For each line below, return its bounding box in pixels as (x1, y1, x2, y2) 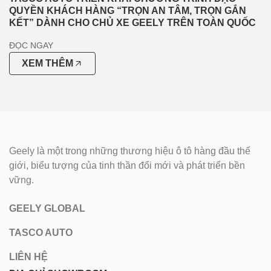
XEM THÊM (22, 58, 73, 69)
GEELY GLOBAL (9, 203, 85, 214)
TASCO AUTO (9, 227, 73, 238)
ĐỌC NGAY (9, 41, 53, 51)
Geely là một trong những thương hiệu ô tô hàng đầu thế (9, 146, 250, 157)
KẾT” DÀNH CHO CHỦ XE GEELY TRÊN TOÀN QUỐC (9, 18, 256, 28)
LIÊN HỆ (9, 251, 48, 262)
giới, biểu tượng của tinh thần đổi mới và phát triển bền (9, 160, 245, 171)
